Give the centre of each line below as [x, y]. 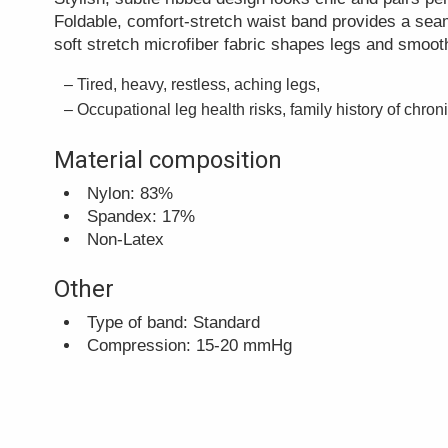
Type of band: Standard [173, 322]
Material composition [168, 159]
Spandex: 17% [141, 216]
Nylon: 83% [130, 193]
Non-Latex [125, 239]
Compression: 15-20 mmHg [189, 345]
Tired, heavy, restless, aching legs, [198, 84]
